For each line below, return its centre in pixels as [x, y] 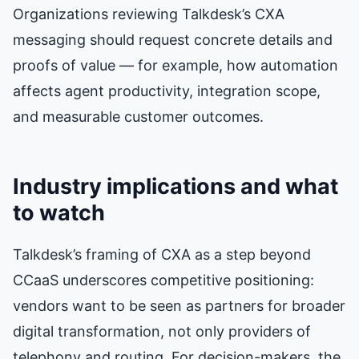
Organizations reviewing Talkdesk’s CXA [149, 14]
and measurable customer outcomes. [138, 116]
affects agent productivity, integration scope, [167, 91]
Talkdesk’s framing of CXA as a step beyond [162, 254]
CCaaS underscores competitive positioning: [163, 280]
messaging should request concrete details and [173, 39]
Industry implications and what [175, 186]
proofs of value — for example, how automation [175, 65]
